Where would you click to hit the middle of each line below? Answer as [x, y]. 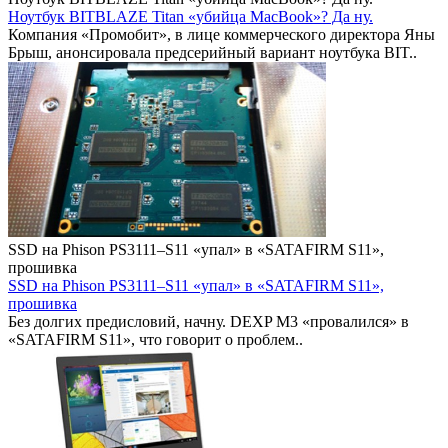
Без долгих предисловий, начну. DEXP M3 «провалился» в [208, 321]
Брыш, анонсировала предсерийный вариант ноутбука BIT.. [212, 52]
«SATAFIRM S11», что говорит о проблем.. [155, 339]
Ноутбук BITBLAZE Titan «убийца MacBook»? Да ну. [190, 16]
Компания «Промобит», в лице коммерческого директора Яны [221, 34]
